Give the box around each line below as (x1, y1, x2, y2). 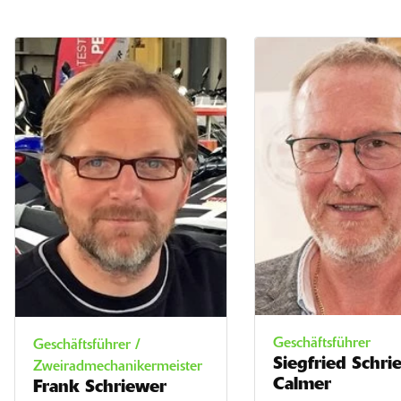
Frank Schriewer (33, 380, 166, 397)
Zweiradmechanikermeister (33, 360, 202, 375)
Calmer (273, 376, 332, 394)
